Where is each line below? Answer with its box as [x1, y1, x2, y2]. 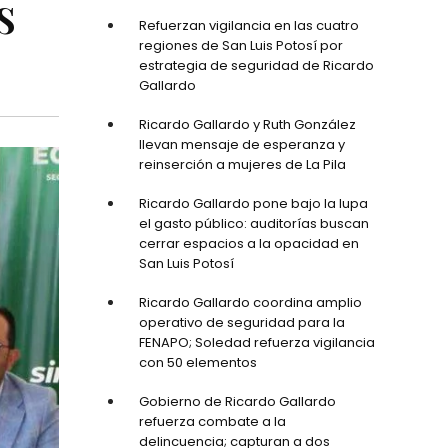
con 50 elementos [138, 352, 257, 372]
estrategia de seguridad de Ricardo [138, 55, 374, 75]
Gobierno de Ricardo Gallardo [138, 391, 336, 411]
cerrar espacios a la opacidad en [138, 233, 359, 253]
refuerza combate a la [138, 411, 286, 431]
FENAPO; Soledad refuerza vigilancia [138, 332, 375, 352]
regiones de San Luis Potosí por [138, 35, 343, 55]
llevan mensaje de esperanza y [138, 134, 345, 154]
